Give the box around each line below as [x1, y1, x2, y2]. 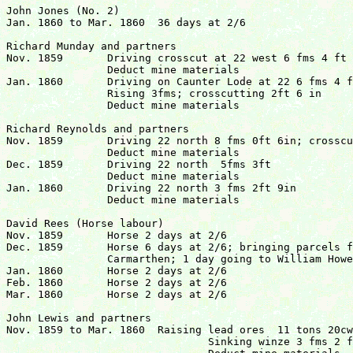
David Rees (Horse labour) [6, 217, 164, 230]
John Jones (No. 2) [6, 5, 120, 17]
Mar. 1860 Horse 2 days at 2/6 [6, 288, 63, 301]
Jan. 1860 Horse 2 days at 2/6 [6, 265, 63, 277]
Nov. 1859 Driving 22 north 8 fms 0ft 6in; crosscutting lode [6, 135, 63, 147]
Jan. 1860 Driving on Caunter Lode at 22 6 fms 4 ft [6, 76, 63, 88]
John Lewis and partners [6, 312, 151, 325]
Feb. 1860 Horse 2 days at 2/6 [6, 277, 63, 289]
